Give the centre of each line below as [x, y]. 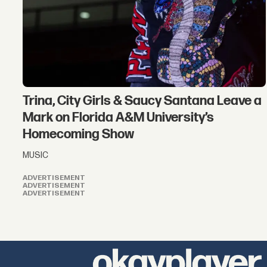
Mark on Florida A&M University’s [119, 118]
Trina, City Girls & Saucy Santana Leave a [142, 101]
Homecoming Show [79, 135]
